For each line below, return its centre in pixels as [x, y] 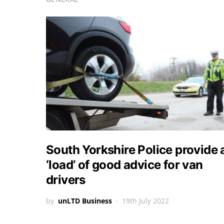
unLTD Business [85, 201]
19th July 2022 [145, 201]
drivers [66, 180]
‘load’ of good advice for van [124, 165]
